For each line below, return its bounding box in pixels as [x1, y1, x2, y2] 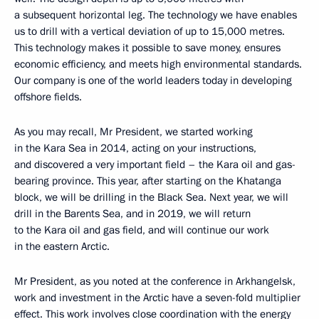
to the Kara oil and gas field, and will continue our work [14, 222, 269, 237]
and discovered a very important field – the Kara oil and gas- [14, 157, 296, 172]
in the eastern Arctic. [14, 239, 110, 253]
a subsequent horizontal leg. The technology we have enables [14, 7, 297, 22]
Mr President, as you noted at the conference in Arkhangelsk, [14, 273, 296, 288]
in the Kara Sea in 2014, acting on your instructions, [14, 140, 256, 155]
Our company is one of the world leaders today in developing [14, 73, 292, 88]
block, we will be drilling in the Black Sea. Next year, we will [14, 189, 288, 204]
